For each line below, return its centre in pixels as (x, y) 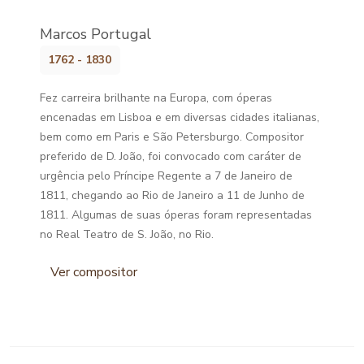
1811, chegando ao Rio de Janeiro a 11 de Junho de (173, 195)
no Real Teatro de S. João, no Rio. (127, 234)
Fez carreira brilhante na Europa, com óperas (156, 97)
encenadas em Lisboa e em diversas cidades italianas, (180, 117)
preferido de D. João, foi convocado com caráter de (171, 156)
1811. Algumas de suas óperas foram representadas (176, 214)
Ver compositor (94, 272)
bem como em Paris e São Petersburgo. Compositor (172, 136)
